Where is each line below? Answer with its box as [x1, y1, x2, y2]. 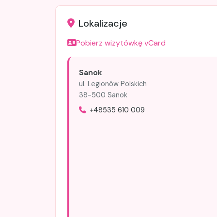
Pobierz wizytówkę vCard [76, 37, 166, 48]
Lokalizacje [78, 16, 127, 30]
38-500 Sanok [79, 91, 127, 100]
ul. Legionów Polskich [79, 79, 147, 89]
